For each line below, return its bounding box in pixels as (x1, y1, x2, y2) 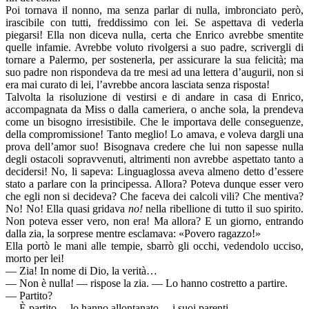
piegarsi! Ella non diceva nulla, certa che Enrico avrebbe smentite (6, 29, 303, 41)
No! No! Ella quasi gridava (6, 203, 128, 215)
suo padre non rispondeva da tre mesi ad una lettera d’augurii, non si (6, 66, 303, 79)
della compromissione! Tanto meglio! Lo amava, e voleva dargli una (6, 128, 303, 141)
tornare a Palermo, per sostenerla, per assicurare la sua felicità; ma (6, 54, 303, 66)
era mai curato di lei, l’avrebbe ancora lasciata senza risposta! (6, 79, 270, 91)
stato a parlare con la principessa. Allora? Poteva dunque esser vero (6, 178, 303, 190)
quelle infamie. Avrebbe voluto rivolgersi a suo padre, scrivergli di (6, 41, 303, 54)
